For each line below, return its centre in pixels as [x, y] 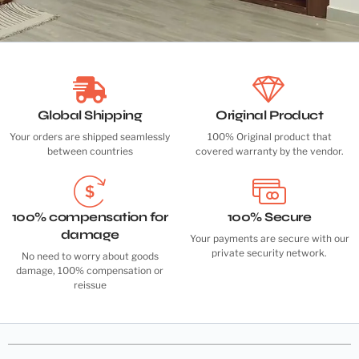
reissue [90, 285]
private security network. [269, 253]
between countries [90, 151]
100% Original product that [269, 137]
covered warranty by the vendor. [269, 151]
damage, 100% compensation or [90, 271]
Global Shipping [90, 115]
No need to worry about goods [90, 256]
